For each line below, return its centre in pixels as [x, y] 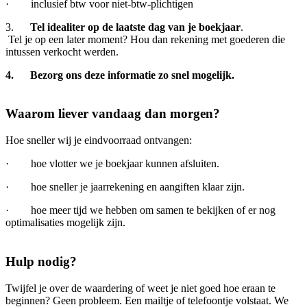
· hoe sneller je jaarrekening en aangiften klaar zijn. [125, 187]
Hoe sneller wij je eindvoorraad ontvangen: [99, 140]
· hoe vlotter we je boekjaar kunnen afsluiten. [112, 164]
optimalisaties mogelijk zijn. [65, 223]
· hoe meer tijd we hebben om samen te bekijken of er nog [140, 210]
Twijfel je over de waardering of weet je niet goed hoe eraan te [140, 288]
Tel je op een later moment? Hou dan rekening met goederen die [145, 39]
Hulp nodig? [41, 261]
